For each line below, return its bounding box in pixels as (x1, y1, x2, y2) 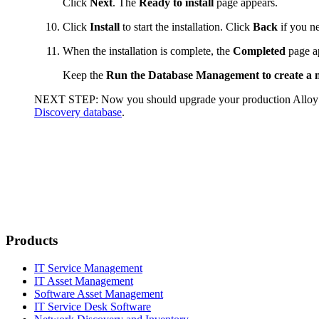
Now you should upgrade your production (98, 93, 293, 105)
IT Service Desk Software (34, 300, 151, 313)
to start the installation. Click (120, 20, 253, 33)
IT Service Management (34, 261, 142, 274)
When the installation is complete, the (63, 44, 233, 57)
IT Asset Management (34, 274, 133, 287)
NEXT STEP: (34, 93, 98, 105)
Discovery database (34, 105, 122, 118)
